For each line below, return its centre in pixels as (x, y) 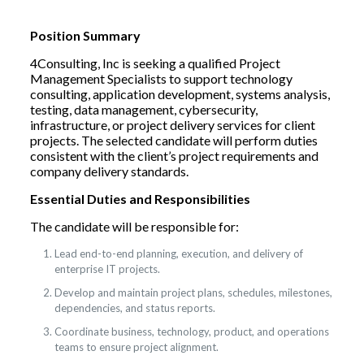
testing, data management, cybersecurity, (143, 109)
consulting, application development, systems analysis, (180, 94)
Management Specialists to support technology (161, 78)
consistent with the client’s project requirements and (174, 156)
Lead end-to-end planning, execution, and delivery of (178, 253)
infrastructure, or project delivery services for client (172, 125)
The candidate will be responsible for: (134, 226)
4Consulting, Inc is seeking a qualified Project (155, 63)
